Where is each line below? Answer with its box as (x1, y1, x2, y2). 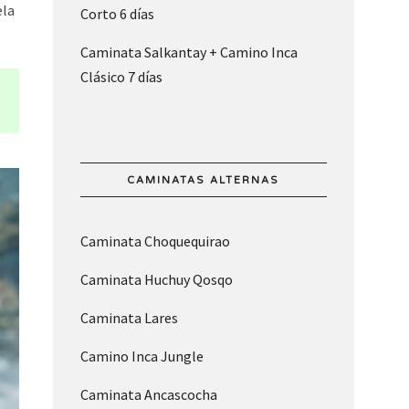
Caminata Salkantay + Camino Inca (79, 43, 298, 62)
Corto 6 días (79, 5, 154, 24)
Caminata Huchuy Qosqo (79, 270, 233, 289)
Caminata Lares (79, 309, 178, 328)
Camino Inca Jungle (79, 347, 204, 366)
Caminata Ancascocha (79, 385, 217, 404)
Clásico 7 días (79, 68, 163, 87)
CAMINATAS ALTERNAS (127, 174, 280, 187)
